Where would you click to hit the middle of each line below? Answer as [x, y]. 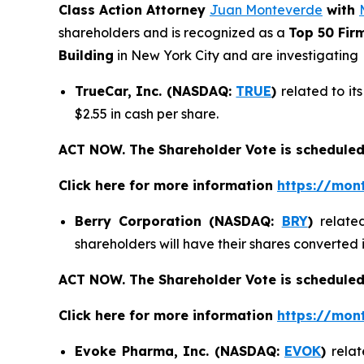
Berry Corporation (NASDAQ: [178, 221]
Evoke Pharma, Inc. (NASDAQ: [180, 351]
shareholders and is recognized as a [173, 32]
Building [86, 55]
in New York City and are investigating [236, 55]
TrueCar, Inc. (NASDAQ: [156, 91]
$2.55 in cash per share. [147, 113]
